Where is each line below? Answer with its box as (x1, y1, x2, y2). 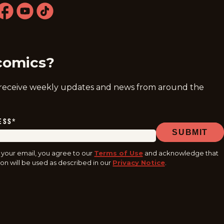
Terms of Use (94, 149, 143, 157)
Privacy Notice (112, 158, 165, 167)
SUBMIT (172, 127, 208, 136)
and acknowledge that (144, 149, 219, 157)
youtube (14, 20, 41, 30)
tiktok (34, 20, 55, 30)
